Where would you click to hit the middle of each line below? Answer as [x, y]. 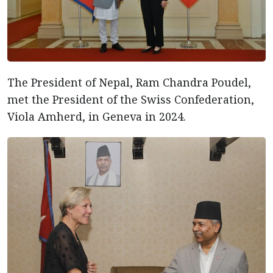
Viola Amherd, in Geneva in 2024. [97, 116]
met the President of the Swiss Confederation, [131, 99]
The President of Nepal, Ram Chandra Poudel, [129, 82]
